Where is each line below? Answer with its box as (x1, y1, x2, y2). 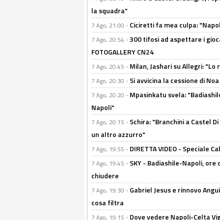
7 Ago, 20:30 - (91, 76, 130, 85)
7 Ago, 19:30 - (91, 186, 130, 195)
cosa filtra (91, 197, 124, 208)
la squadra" (91, 5, 128, 16)
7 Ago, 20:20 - (91, 90, 130, 100)
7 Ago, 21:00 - (91, 21, 130, 30)
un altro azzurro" (91, 129, 145, 139)
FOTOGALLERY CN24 (91, 47, 154, 57)
